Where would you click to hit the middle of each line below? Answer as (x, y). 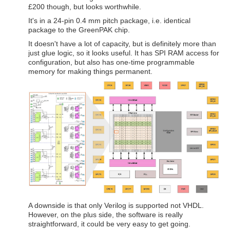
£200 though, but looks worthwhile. (85, 6)
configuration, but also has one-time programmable (111, 62)
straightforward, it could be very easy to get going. (109, 224)
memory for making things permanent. (90, 72)
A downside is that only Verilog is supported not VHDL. (116, 205)
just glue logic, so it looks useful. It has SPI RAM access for (124, 53)
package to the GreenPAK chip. (80, 30)
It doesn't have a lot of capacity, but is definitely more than (122, 44)
